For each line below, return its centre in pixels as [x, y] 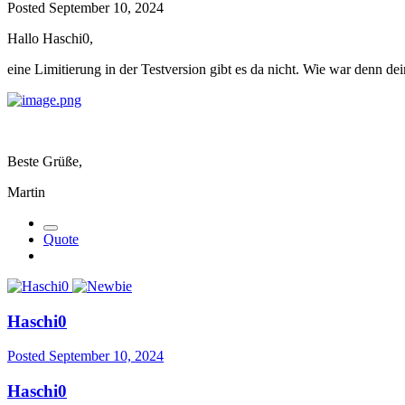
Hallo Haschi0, [50, 38]
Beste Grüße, [45, 161]
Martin [26, 192]
